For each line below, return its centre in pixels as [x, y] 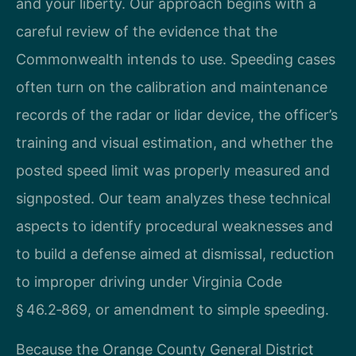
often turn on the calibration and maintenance [172, 87]
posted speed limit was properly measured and [173, 171]
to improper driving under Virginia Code [149, 282]
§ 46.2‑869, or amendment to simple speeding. [172, 310]
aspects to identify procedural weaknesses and [174, 226]
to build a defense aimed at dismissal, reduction [175, 254]
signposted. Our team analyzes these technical [173, 199]
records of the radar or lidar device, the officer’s [177, 115]
